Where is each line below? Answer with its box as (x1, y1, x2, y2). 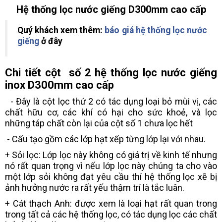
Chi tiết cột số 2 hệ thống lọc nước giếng (5, 66, 217, 79)
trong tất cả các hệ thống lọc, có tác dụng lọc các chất (5, 209, 217, 220)
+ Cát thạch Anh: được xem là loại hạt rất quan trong (5, 198, 217, 209)
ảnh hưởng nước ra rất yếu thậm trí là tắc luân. (5, 182, 184, 193)
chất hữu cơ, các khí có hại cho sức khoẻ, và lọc (5, 107, 217, 118)
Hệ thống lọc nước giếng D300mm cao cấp (16, 3, 206, 16)
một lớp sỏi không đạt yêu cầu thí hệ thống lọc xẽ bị (5, 171, 217, 182)
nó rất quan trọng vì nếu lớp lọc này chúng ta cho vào (5, 161, 217, 171)
